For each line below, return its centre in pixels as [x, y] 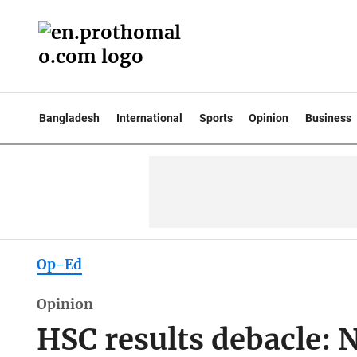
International [149, 118]
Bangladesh [69, 118]
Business [329, 118]
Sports [216, 118]
